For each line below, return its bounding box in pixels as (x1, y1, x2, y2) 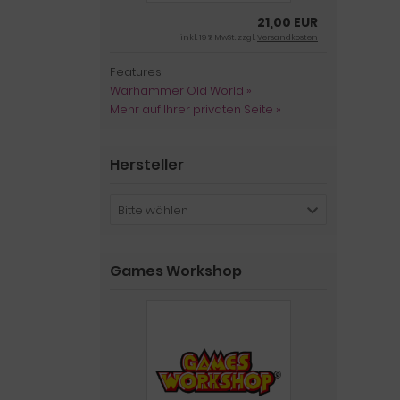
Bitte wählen (118, 202, 188, 219)
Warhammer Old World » (110, 82, 252, 99)
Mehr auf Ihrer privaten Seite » (110, 101, 281, 118)
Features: (110, 63, 162, 80)
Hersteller (110, 154, 184, 175)
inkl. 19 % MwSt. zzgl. (180, 32, 257, 43)
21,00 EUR (257, 13, 318, 31)
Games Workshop (110, 261, 242, 281)
